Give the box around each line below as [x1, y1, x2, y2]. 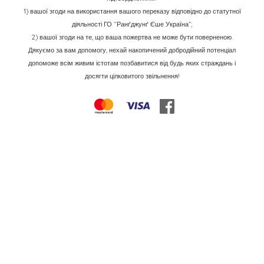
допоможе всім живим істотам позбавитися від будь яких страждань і [28, 59, 236, 67]
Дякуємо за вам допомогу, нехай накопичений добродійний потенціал [28, 46, 236, 54]
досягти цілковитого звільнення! [84, 72, 180, 80]
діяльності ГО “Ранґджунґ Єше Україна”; [72, 20, 192, 28]
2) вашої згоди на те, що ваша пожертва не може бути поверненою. [31, 33, 233, 41]
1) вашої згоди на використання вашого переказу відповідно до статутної [23, 7, 241, 15]
